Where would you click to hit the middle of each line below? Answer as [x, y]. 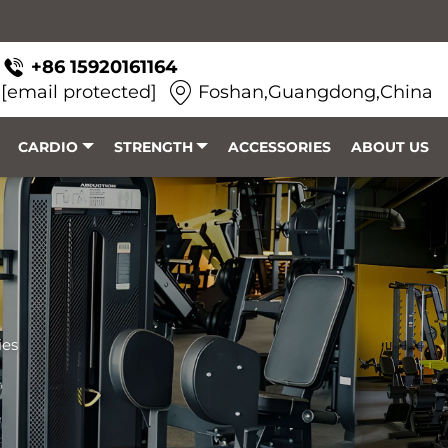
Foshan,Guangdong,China [315, 91]
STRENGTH [153, 147]
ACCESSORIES [280, 147]
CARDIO [48, 147]
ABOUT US [390, 147]
